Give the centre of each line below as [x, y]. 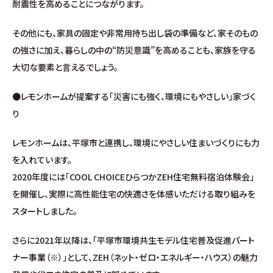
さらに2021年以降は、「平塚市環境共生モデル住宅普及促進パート [133, 240]
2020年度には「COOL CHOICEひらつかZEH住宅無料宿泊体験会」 [133, 177]
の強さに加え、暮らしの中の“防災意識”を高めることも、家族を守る [134, 50]
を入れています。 [42, 160]
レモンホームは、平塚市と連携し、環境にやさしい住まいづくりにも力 [136, 143]
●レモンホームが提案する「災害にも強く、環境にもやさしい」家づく [134, 97]
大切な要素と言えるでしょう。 [65, 67]
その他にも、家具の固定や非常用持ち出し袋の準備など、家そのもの [135, 33]
